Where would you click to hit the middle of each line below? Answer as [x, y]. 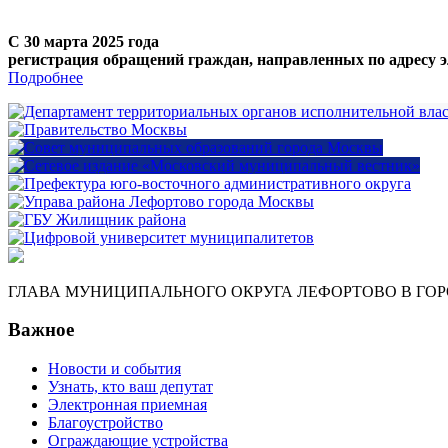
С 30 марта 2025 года [83, 41]
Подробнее [45, 77]
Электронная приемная [127, 404]
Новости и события [114, 368]
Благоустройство [105, 422]
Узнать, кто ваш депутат [130, 386]
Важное [41, 330]
